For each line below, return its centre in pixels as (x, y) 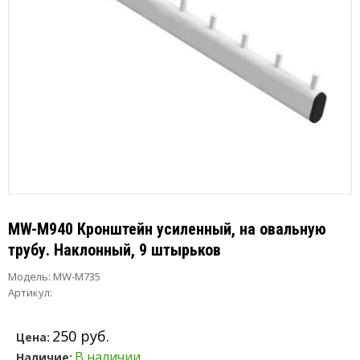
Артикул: (30, 292)
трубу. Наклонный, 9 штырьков (115, 250)
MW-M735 (76, 276)
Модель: (29, 276)
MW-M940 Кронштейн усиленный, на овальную (167, 229)
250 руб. (81, 336)
